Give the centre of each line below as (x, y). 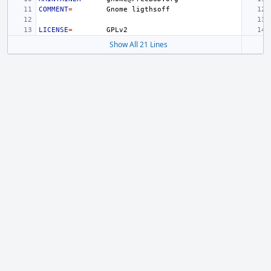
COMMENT (54, 9)
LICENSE (54, 30)
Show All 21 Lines (139, 44)
